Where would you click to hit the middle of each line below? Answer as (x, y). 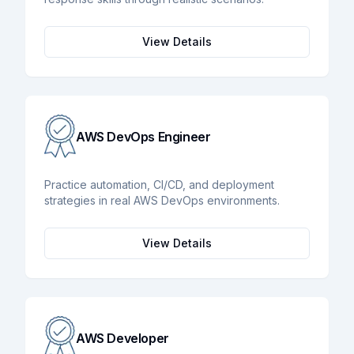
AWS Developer (122, 339)
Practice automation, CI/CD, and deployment (159, 185)
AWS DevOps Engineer (143, 136)
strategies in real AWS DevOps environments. (162, 201)
